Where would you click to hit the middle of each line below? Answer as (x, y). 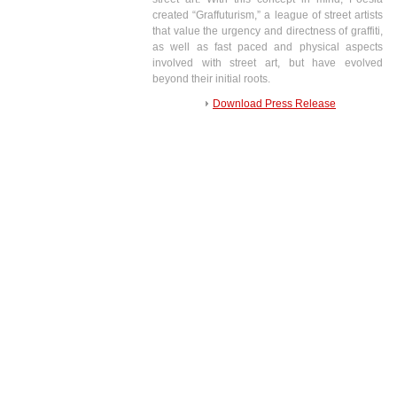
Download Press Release (274, 104)
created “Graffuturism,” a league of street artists (268, 15)
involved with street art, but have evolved (268, 63)
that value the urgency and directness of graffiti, (268, 31)
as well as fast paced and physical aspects (268, 47)
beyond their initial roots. (211, 79)
